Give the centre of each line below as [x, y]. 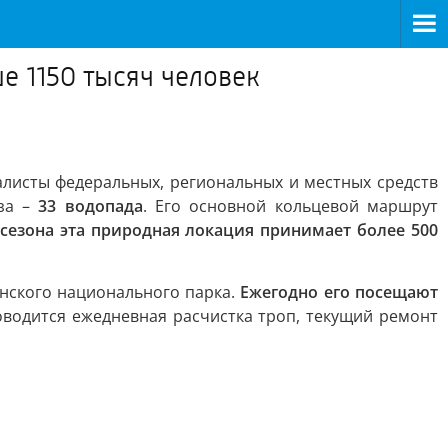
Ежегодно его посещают [339, 292]
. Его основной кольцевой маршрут [290, 206]
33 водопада [90, 206]
